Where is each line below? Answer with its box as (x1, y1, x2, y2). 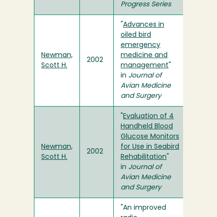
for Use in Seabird (121, 143, 179, 151)
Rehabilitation (121, 154, 167, 161)
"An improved (121, 204, 166, 212)
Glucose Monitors (121, 133, 179, 141)
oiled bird (121, 31, 151, 39)
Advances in (123, 21, 164, 29)
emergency (121, 42, 160, 49)
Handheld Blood (121, 123, 173, 131)
